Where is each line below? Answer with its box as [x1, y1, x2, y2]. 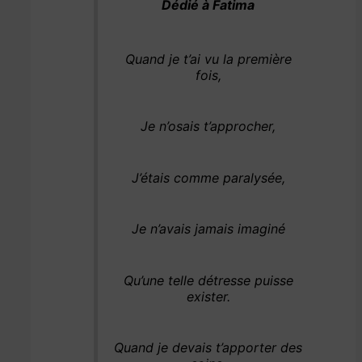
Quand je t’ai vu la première [124, 50, 292, 67]
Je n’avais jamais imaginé [131, 221, 285, 238]
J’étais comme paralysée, [131, 169, 285, 186]
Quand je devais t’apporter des [114, 339, 303, 356]
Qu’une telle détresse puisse [123, 271, 293, 288]
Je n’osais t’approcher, [141, 118, 276, 135]
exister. [186, 288, 230, 305]
